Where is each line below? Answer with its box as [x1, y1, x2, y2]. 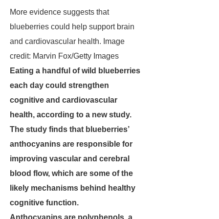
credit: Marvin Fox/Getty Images [10, 52, 119, 60]
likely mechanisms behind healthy [10, 184, 135, 192]
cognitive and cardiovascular [10, 96, 117, 104]
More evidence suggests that [10, 8, 109, 16]
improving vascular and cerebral [10, 154, 130, 163]
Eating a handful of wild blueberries [10, 66, 140, 75]
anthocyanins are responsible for [10, 140, 132, 148]
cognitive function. [10, 198, 79, 207]
